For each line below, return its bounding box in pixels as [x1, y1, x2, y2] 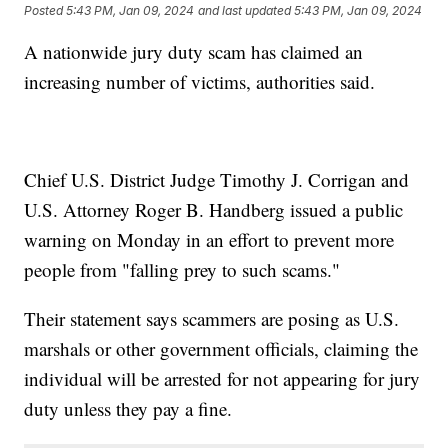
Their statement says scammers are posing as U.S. [24, 306, 400, 332]
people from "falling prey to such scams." [24, 257, 341, 283]
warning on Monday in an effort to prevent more [24, 227, 395, 253]
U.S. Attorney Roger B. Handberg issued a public [24, 197, 404, 223]
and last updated [198, 2, 292, 18]
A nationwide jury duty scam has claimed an [24, 39, 364, 65]
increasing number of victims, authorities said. [24, 69, 376, 95]
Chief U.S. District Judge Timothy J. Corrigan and [24, 167, 410, 193]
